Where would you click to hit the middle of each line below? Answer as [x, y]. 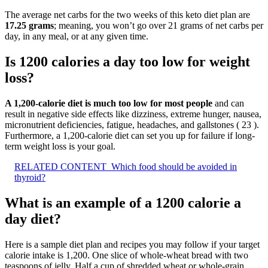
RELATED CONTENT [60, 167]
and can [228, 103]
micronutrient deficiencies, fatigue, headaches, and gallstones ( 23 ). [132, 125]
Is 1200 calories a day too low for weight [127, 62]
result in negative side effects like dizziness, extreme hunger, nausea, [133, 114]
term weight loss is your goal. [60, 147]
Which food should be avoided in [174, 167]
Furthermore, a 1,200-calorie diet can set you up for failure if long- [130, 136]
